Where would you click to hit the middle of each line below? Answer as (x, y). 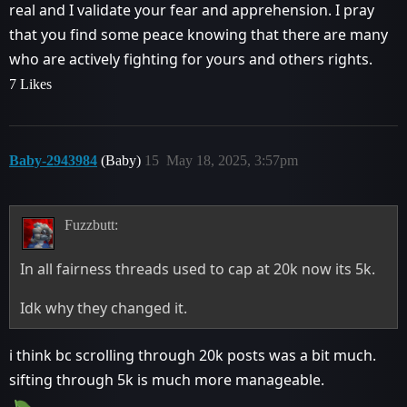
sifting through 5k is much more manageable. (167, 380)
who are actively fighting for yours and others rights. (191, 59)
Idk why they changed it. (104, 308)
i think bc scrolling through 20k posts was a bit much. (193, 356)
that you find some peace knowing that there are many (199, 34)
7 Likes (30, 84)
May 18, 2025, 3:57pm (232, 160)
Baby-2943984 (53, 160)
